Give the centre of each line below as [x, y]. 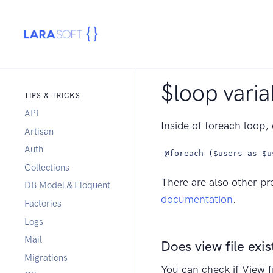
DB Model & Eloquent [67, 186]
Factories [43, 203]
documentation [197, 199]
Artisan [39, 131]
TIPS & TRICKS [52, 96]
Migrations [46, 257]
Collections [47, 167]
